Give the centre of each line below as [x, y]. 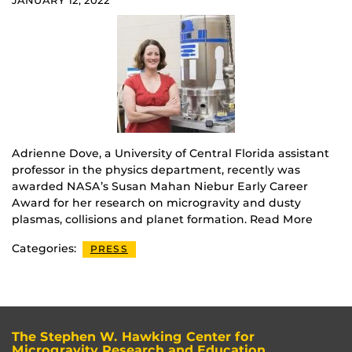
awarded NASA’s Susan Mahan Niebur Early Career [160, 187]
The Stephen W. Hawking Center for [133, 336]
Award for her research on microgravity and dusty [156, 203]
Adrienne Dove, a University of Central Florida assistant [170, 154]
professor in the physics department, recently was [156, 170]
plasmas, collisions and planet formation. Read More [162, 220]
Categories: [46, 249]
